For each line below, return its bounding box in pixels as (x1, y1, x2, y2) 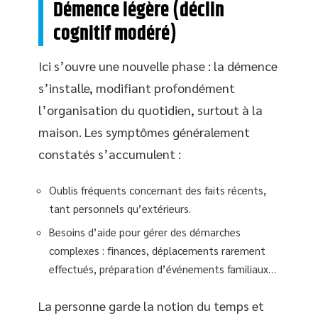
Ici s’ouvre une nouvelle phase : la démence (38, 57, 278, 74)
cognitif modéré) (53, 19, 177, 49)
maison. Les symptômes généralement (38, 124, 250, 140)
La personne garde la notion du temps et (38, 297, 264, 314)
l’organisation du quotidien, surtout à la (38, 102, 263, 118)
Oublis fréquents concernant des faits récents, (49, 182, 266, 197)
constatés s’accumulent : (38, 146, 181, 162)
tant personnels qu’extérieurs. (49, 201, 191, 215)
